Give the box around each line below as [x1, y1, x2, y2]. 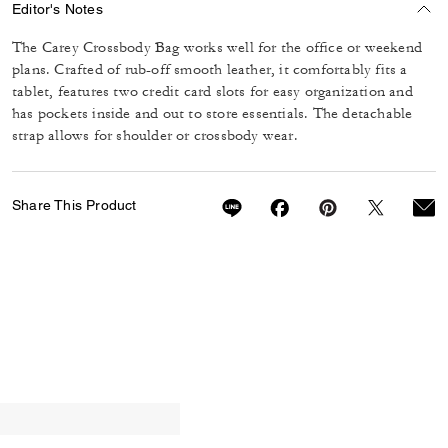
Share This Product [12, 197, 137, 213]
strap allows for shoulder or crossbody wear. [12, 126, 298, 145]
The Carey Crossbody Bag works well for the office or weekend [12, 38, 423, 57]
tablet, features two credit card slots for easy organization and [12, 82, 413, 101]
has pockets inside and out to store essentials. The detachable [12, 104, 413, 123]
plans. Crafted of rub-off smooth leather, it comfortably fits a [12, 60, 408, 79]
